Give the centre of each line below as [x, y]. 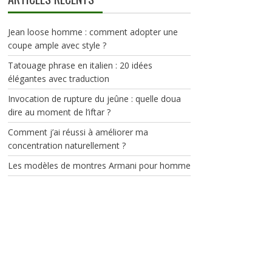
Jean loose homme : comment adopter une [93, 32]
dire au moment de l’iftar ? [59, 112]
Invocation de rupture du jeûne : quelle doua [94, 99]
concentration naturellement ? [68, 145]
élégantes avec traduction [58, 79]
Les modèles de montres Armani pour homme [99, 165]
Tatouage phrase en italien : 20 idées [80, 65]
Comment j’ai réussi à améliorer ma [78, 132]
